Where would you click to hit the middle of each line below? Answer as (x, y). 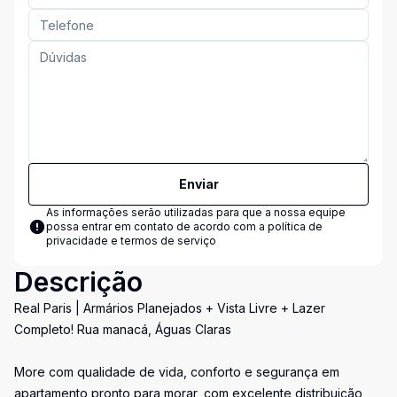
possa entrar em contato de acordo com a (157, 226)
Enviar (198, 184)
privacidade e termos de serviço (131, 241)
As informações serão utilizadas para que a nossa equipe (196, 212)
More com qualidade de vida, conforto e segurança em (177, 372)
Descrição (78, 282)
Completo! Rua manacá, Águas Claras (123, 329)
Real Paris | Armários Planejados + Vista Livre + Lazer (170, 308)
